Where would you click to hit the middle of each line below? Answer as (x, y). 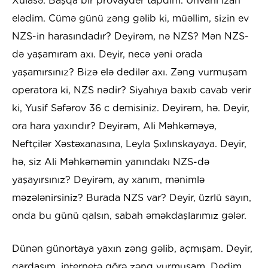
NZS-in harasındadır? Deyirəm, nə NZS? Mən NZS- (130, 36)
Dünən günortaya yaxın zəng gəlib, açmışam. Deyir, (132, 249)
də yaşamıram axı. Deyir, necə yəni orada (107, 54)
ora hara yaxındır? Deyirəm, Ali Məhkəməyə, (114, 126)
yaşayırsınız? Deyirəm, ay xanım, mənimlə (108, 180)
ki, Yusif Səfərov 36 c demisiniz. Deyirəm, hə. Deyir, (131, 108)
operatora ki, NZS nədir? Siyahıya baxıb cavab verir (132, 90)
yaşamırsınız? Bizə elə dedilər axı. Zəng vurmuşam (130, 72)
